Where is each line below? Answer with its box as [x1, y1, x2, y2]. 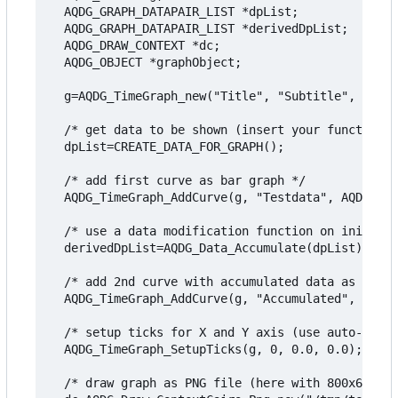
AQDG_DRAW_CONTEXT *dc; [50, 38, 220, 53]
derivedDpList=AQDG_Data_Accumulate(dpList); [50, 241, 370, 256]
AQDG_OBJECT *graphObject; [50, 55, 242, 70]
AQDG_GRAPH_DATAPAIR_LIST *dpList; [50, 4, 298, 20]
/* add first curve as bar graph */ [50, 173, 306, 188]
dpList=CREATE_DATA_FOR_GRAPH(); [50, 139, 284, 155]
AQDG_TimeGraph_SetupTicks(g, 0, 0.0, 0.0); [50, 342, 362, 357]
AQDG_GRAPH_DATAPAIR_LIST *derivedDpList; [50, 21, 348, 36]
